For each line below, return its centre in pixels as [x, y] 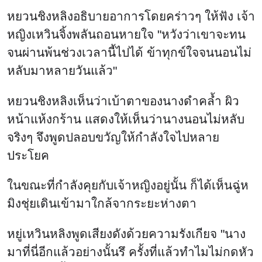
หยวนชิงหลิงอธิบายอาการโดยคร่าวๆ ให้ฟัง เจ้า [131, 16]
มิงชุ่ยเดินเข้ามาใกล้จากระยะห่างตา [102, 204]
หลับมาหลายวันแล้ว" [62, 70]
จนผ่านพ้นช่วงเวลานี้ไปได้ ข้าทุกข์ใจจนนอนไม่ [129, 52]
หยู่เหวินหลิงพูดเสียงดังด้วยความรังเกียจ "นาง [126, 234]
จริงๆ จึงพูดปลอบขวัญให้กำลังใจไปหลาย [113, 137]
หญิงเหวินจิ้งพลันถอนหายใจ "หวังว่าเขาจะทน [126, 34]
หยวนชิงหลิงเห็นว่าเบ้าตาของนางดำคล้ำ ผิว [123, 101]
